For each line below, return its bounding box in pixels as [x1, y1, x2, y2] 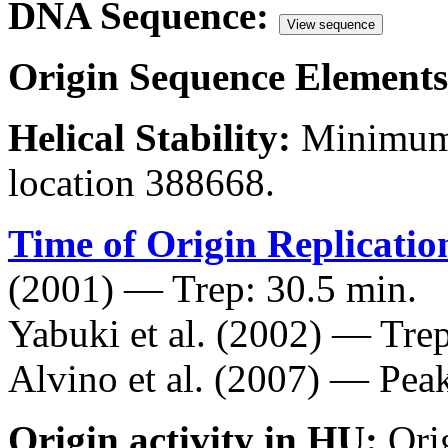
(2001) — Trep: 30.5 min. [8, 267, 417, 311]
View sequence [287, 17, 375, 33]
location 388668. [8, 161, 275, 205]
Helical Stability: [8, 116, 291, 160]
